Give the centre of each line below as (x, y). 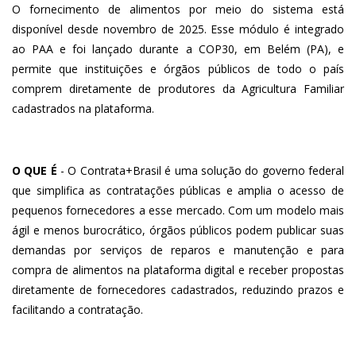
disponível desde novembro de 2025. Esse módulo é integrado (178, 29)
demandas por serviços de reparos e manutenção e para (178, 250)
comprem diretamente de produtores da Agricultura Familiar (178, 89)
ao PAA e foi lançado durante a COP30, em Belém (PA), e (178, 49)
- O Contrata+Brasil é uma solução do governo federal (201, 171)
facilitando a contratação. (77, 310)
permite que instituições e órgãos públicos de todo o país (178, 69)
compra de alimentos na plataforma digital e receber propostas (178, 270)
